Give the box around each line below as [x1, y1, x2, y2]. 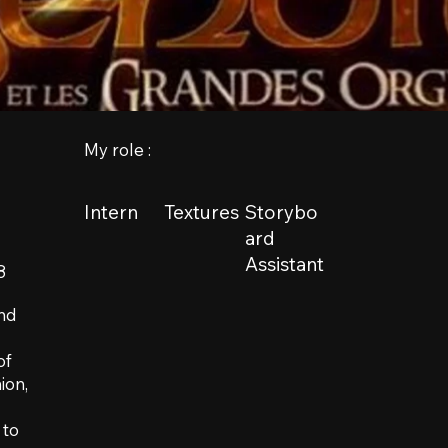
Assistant [244, 252, 324, 277]
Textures [164, 200, 240, 225]
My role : [84, 139, 152, 161]
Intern [84, 200, 139, 225]
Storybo [244, 200, 318, 225]
